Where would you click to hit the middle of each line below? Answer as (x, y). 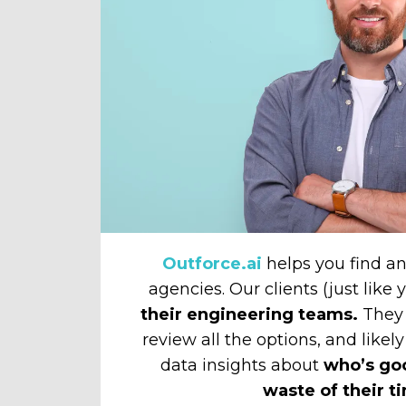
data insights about (242, 365)
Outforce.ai (212, 263)
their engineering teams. (249, 314)
